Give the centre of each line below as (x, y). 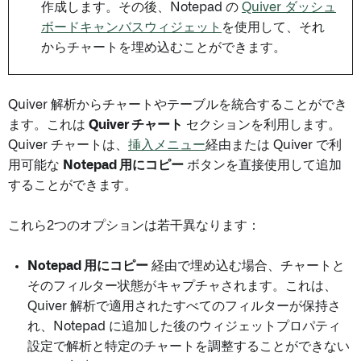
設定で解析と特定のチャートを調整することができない (189, 346)
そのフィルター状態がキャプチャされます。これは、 (182, 286)
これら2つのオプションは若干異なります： (134, 226)
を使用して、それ (273, 27)
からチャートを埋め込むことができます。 (164, 48)
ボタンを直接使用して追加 (263, 165)
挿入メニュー (167, 145)
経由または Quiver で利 (274, 145)
